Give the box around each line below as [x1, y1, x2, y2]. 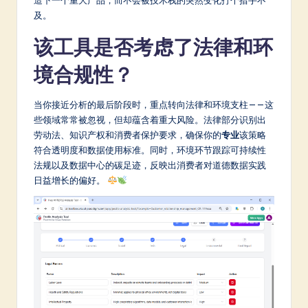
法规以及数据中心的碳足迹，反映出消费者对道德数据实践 [34, 159, 266, 170]
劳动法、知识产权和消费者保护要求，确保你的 [34, 129, 221, 140]
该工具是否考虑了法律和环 [34, 34, 273, 60]
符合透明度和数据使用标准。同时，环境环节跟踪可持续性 [34, 144, 266, 155]
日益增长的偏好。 [34, 174, 107, 186]
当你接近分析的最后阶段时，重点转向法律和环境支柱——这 [34, 98, 274, 110]
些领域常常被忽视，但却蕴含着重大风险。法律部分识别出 [34, 113, 266, 125]
